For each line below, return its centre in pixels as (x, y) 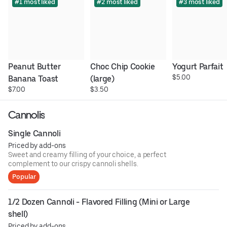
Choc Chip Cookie (122, 66)
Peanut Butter (34, 66)
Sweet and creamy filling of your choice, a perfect (87, 154)
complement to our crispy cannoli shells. (73, 163)
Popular (24, 176)
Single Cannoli (34, 133)
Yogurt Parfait (198, 66)
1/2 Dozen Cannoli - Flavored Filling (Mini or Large (99, 202)
